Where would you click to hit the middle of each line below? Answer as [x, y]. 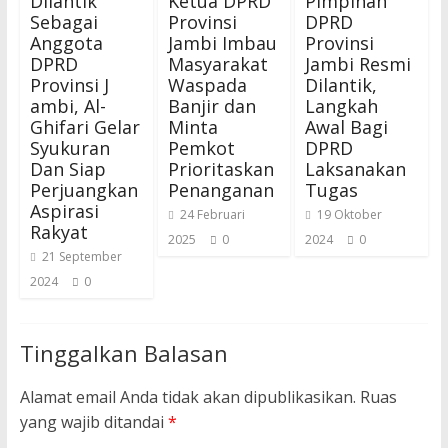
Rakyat [58, 232]
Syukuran [69, 148]
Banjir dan [211, 106]
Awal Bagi [347, 127]
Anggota [66, 43]
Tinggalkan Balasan [123, 353]
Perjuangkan [83, 190]
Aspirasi [64, 211]
